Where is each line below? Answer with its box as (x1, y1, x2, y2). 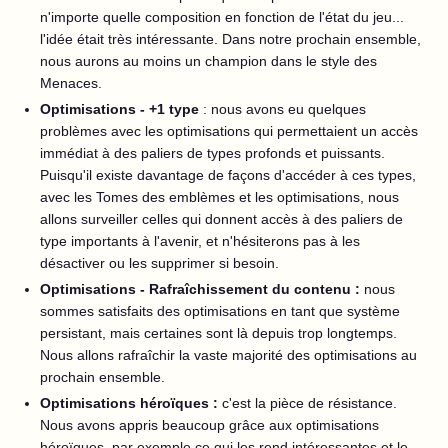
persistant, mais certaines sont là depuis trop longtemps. (40, 325, 397, 341)
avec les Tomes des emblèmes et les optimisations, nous (40, 189, 399, 205)
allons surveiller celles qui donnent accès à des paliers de (40, 211, 403, 227)
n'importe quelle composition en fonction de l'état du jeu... (40, 9, 404, 25)
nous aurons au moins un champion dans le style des (40, 53, 377, 69)
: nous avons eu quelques (203, 101, 366, 117)
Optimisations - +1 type (40, 101, 203, 117)
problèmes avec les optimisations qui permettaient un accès (40, 123, 418, 139)
